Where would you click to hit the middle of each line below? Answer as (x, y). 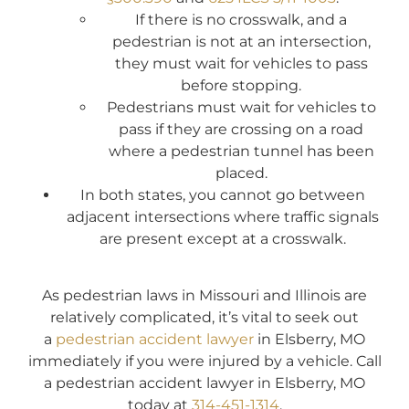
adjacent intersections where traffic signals (223, 216)
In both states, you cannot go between (223, 194)
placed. (241, 173)
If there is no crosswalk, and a (241, 19)
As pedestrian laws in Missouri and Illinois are (204, 296)
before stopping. (241, 85)
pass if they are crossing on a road (241, 129)
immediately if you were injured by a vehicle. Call (204, 362)
